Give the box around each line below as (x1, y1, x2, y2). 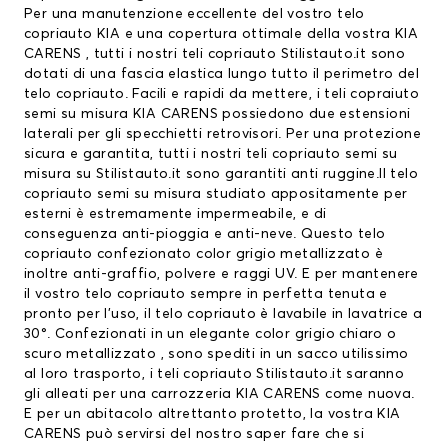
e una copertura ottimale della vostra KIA (120, 27, 419, 42)
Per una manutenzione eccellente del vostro (24, 7, 338, 22)
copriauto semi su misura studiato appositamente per (24, 187, 408, 202)
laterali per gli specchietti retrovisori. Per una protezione (24, 127, 421, 142)
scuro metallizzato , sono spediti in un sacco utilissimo (24, 347, 409, 362)
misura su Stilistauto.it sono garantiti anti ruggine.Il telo (24, 167, 418, 182)
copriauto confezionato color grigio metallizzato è (24, 247, 383, 262)
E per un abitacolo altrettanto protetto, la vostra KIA (24, 407, 401, 422)
